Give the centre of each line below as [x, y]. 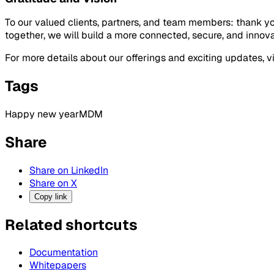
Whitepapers [58, 265]
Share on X [53, 183]
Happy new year [42, 114]
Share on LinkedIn [69, 170]
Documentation [64, 253]
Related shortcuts [71, 224]
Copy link [51, 196]
